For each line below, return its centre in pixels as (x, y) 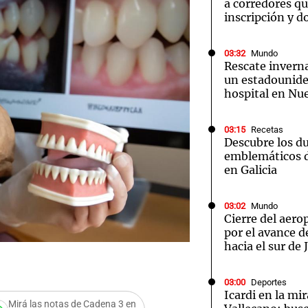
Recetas (267, 130)
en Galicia (251, 170)
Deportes (269, 282)
